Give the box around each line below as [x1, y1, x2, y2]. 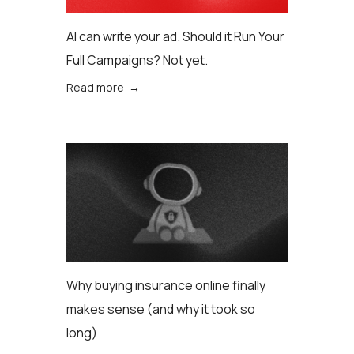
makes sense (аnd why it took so [66, 300, 255, 318]
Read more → [66, 80, 140, 95]
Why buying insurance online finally [66, 277, 265, 294]
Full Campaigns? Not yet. [66, 51, 208, 69]
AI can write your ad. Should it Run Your [66, 28, 284, 45]
